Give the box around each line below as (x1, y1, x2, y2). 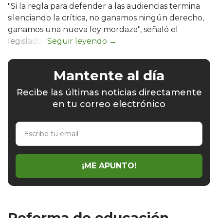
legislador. (8, 36, 47, 46)
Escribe (15, 121, 43, 131)
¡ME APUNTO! (81, 161, 137, 171)
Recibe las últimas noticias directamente (16, 87, 202, 98)
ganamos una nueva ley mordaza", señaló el (8, 24, 178, 34)
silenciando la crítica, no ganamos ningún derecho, (8, 13, 204, 22)
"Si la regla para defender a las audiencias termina (8, 1, 200, 11)
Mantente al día (54, 67, 164, 84)
